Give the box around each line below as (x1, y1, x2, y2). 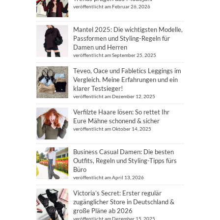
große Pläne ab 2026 (73, 207, 133, 215)
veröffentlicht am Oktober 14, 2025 (73, 126, 151, 132)
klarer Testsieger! (73, 84, 123, 92)
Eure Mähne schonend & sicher (73, 117, 160, 125)
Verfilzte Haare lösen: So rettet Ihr (73, 108, 169, 116)
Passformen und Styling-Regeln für (73, 34, 170, 42)
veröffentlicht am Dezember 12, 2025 (73, 93, 155, 99)
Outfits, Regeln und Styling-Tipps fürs (73, 157, 177, 165)
